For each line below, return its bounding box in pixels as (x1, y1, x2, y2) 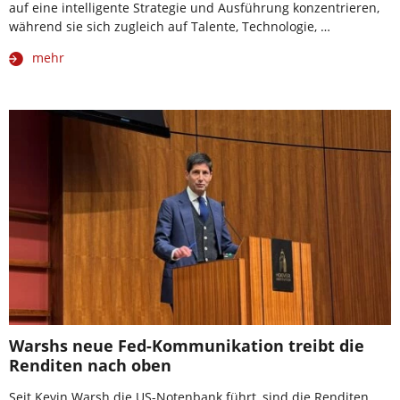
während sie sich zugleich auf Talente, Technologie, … (9, 18, 330, 36)
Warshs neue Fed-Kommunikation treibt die (9, 335, 364, 357)
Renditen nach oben (9, 354, 171, 377)
